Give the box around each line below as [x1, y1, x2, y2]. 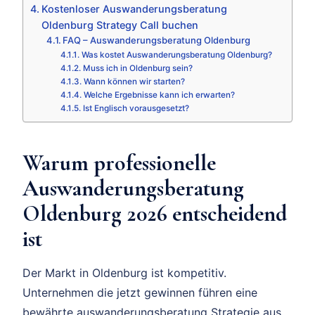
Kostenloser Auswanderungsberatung [41, 3, 227, 15]
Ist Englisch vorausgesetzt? [82, 103, 189, 114]
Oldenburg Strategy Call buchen [41, 19, 198, 32]
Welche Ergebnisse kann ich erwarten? [83, 90, 235, 101]
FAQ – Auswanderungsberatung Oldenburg [63, 34, 251, 46]
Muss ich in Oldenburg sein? [82, 63, 193, 74]
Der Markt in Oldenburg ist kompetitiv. [22, 266, 226, 281]
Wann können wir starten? [83, 77, 185, 87]
